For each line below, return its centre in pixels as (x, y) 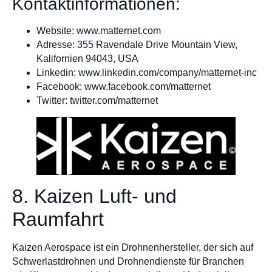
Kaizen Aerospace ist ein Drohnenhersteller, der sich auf (133, 248)
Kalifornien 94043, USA (87, 58)
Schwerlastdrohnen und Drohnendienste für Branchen (128, 262)
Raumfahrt (58, 219)
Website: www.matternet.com (99, 30)
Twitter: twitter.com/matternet (97, 100)
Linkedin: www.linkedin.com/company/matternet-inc (147, 72)
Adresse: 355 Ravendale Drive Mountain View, (137, 44)
